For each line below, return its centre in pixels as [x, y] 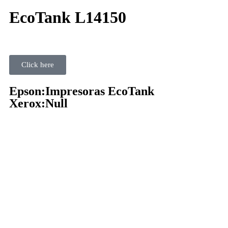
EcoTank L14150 [68, 17]
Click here [38, 65]
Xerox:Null [38, 103]
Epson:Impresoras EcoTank [82, 91]
